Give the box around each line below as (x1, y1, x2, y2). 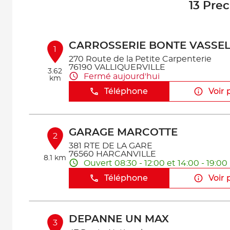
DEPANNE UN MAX (68, 214, 169, 224)
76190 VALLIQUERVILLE (68, 63, 165, 71)
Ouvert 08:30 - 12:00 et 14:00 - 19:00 (83, 159, 227, 167)
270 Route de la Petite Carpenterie (68, 55, 212, 63)
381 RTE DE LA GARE (68, 142, 152, 150)
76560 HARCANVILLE (68, 150, 156, 158)
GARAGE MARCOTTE (68, 127, 178, 138)
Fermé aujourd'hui (83, 72, 160, 81)
